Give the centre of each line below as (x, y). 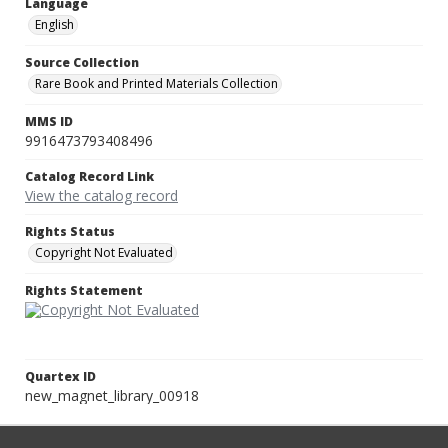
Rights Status (70, 232)
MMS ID (49, 122)
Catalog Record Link (89, 177)
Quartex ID (60, 377)
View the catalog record (101, 196)
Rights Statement (84, 291)
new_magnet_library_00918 (112, 396)
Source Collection (82, 63)
